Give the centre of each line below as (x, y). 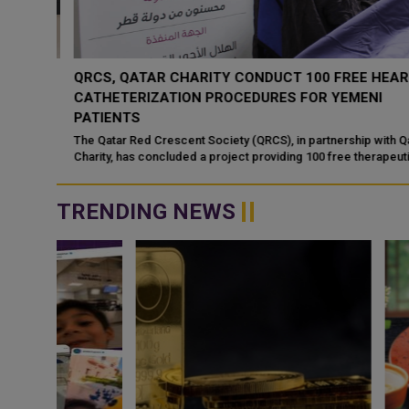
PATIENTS (90, 118)
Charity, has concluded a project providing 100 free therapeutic (229, 157)
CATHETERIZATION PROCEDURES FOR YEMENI (211, 98)
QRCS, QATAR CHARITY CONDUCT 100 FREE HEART (229, 78)
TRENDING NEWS (146, 212)
